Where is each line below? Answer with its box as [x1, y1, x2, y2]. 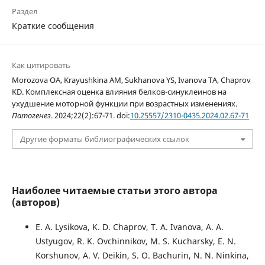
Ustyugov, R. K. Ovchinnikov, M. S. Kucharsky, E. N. [35, 235, 236, 247]
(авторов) [11, 196, 60, 209]
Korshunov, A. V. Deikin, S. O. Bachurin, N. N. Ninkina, [35, 250, 249, 261]
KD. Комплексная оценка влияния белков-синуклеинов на [11, 86, 227, 97]
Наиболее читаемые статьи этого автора [11, 184, 218, 198]
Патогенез [11, 109, 51, 121]
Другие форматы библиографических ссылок [20, 134, 189, 145]
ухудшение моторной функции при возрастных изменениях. [11, 98, 237, 109]
